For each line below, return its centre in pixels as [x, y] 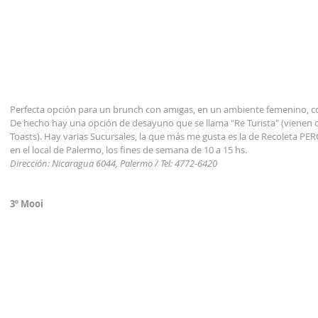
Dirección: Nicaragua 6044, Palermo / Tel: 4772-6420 [114, 164]
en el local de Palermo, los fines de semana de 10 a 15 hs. [128, 150]
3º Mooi [27, 204]
